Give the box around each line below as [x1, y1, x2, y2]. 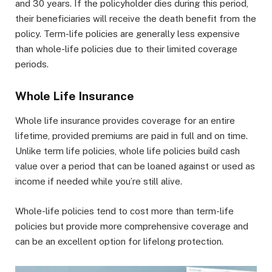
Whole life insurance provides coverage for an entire [15, 115, 235, 126]
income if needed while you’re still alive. [15, 176, 182, 187]
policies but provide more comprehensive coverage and [15, 220, 248, 231]
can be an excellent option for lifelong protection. [15, 236, 223, 246]
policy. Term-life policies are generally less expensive [15, 29, 240, 39]
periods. [15, 59, 49, 70]
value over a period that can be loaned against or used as [15, 161, 255, 172]
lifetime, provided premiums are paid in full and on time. [15, 131, 248, 141]
